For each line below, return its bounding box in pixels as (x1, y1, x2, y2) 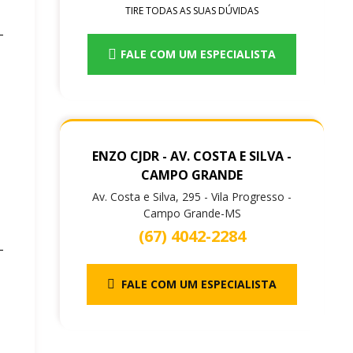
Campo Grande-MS (143, 206, 241, 221)
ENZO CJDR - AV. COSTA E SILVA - (92, 147, 292, 165)
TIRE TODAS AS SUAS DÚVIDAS (125, 4, 258, 18)
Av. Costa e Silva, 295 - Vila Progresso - (92, 189, 292, 205)
